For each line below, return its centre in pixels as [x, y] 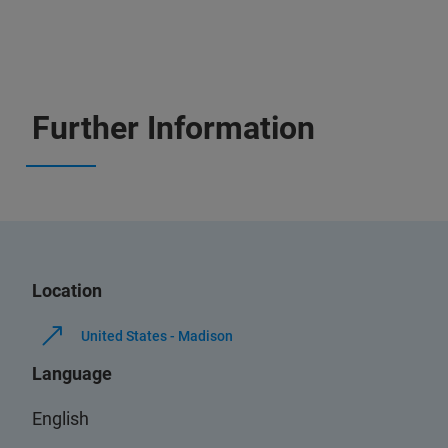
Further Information [173, 128]
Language [72, 373]
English [60, 418]
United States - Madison [156, 336]
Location [67, 290]
